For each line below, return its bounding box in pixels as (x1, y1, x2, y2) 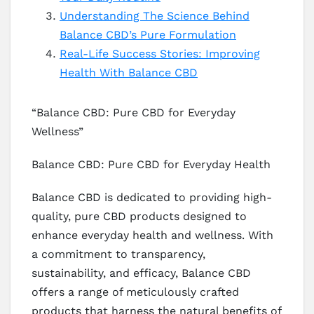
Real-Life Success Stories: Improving (60, 47, 260, 61)
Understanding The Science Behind (60, 9, 250, 23)
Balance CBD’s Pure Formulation (60, 28, 236, 42)
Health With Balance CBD (60, 66, 198, 80)
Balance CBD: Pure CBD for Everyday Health (32, 158, 271, 172)
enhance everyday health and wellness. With (32, 228, 273, 243)
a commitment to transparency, (32, 247, 205, 261)
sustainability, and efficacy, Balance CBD (32, 266, 251, 280)
